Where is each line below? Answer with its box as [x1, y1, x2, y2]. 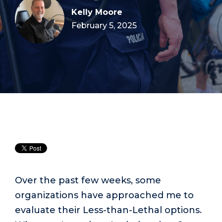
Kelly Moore [71, 7, 122, 17]
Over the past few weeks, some [15, 174, 161, 186]
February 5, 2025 [71, 20, 137, 30]
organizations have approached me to [15, 189, 194, 201]
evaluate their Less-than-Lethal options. [15, 204, 202, 216]
